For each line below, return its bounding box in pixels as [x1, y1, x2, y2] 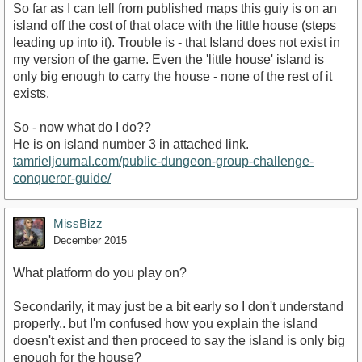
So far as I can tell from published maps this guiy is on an [13, 2, 337, 16]
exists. [13, 86, 49, 101]
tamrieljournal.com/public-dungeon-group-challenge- [13, 154, 314, 169]
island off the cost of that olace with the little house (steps [13, 19, 336, 33]
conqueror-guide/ [13, 171, 111, 186]
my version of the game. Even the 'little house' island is [13, 53, 324, 67]
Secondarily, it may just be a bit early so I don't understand [13, 300, 343, 314]
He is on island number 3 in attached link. [13, 137, 249, 152]
